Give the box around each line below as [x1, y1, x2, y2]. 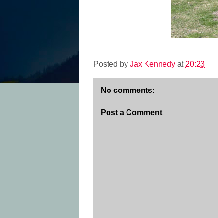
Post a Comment [101, 109, 162, 117]
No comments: [101, 86, 155, 95]
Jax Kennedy [130, 60, 175, 69]
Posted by [93, 60, 130, 69]
